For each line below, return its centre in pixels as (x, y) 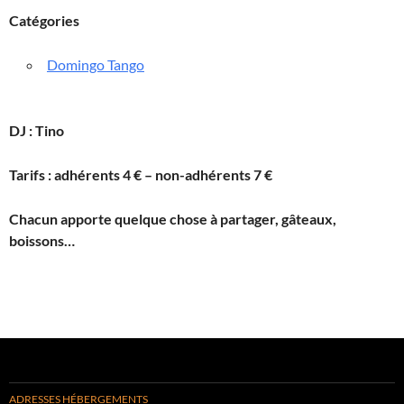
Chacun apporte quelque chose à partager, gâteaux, (173, 219)
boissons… (42, 241)
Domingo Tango (96, 65)
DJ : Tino (37, 131)
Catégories (44, 21)
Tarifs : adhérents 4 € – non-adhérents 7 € (141, 175)
